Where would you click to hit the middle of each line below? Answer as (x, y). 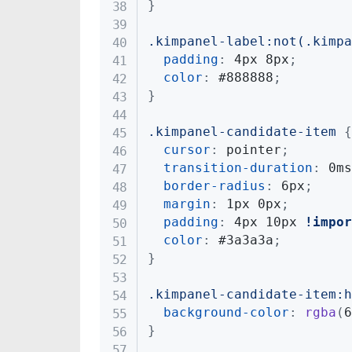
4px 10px (265, 222)
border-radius (214, 186)
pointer (249, 150)
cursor (187, 150)
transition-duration (238, 168)
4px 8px (257, 60)
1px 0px (249, 204)
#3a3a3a (242, 240)
